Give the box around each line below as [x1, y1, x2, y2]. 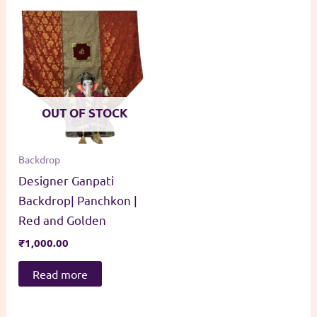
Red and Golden [18, 212, 107, 228]
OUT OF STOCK [42, 105, 129, 120]
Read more [33, 266, 88, 281]
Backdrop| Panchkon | [18, 192, 138, 208]
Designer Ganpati [18, 173, 115, 188]
